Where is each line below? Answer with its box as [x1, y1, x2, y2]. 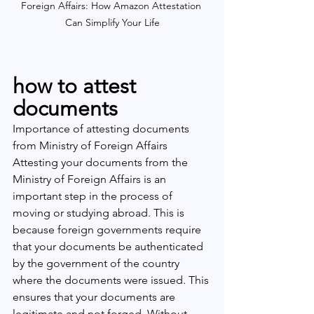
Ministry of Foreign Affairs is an [13, 172, 169, 186]
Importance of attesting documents [13, 122, 192, 135]
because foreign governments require [13, 223, 204, 236]
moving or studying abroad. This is [13, 206, 187, 219]
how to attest [13, 74, 142, 99]
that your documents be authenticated [13, 240, 206, 253]
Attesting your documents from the [13, 156, 191, 169]
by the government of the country [13, 257, 182, 270]
